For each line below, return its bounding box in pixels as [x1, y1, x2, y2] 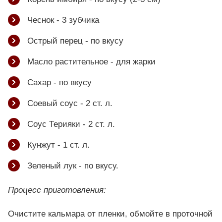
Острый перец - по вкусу [27, 36, 123, 46]
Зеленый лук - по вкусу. [27, 161, 118, 170]
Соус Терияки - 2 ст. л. [27, 119, 115, 129]
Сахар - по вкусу [27, 77, 92, 87]
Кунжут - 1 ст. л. [27, 140, 90, 150]
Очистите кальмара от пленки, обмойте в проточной [8, 209, 213, 219]
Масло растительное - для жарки [27, 56, 156, 66]
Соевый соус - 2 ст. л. [27, 98, 112, 108]
